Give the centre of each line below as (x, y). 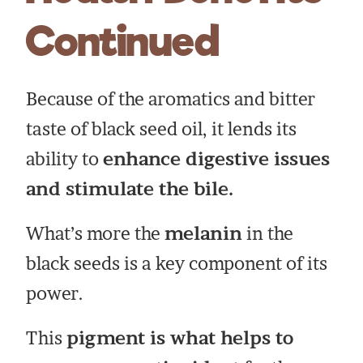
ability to (65, 158)
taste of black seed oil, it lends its (162, 128)
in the (268, 233)
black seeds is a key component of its (177, 263)
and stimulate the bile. (130, 188)
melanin (204, 233)
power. (55, 293)
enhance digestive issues (217, 158)
